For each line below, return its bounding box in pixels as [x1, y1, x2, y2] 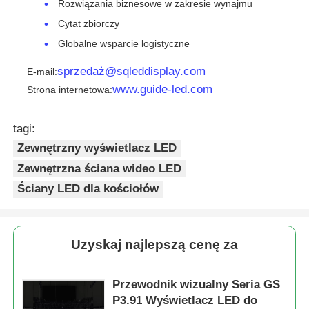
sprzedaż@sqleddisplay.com [57, 64, 206, 78]
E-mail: [27, 66, 58, 77]
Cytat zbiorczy [58, 18, 120, 30]
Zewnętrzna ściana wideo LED [17, 161, 182, 175]
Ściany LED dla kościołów [17, 182, 159, 196]
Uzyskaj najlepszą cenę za [71, 237, 238, 252]
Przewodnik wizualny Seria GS [112, 278, 281, 292]
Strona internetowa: [27, 83, 113, 95]
